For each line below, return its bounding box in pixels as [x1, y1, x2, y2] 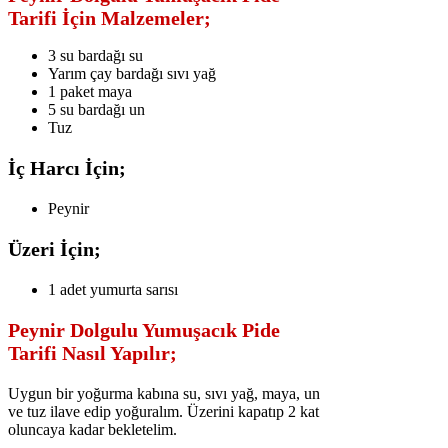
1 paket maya [48, 83, 132, 101]
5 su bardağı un [48, 101, 145, 119]
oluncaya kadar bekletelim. [8, 421, 177, 439]
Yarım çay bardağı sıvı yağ [48, 65, 216, 83]
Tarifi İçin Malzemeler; [8, 7, 211, 30]
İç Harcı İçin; [8, 157, 126, 180]
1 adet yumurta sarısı [48, 281, 178, 299]
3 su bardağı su [48, 47, 143, 65]
